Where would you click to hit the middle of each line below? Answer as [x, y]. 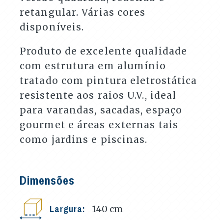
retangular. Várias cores [83, 12]
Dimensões [47, 180]
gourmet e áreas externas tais [99, 125]
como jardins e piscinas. [84, 139]
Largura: [69, 209]
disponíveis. [52, 27]
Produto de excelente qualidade [104, 51]
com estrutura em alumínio [93, 66]
